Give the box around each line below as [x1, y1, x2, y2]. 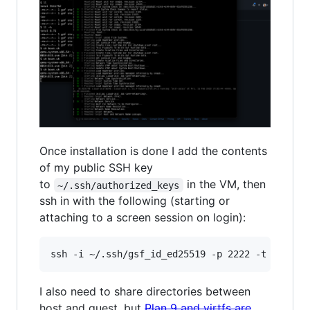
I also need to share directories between [39, 284, 250, 299]
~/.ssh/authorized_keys [57, 179, 180, 191]
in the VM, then [183, 177, 269, 192]
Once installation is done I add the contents [39, 144, 267, 158]
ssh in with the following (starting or [39, 194, 230, 208]
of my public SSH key [39, 161, 153, 175]
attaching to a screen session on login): [39, 210, 246, 225]
